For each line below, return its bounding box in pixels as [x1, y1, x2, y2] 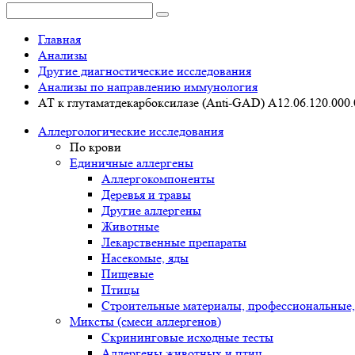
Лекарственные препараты [101, 235, 246, 250]
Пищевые [101, 266, 154, 281]
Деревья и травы [101, 187, 191, 202]
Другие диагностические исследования [38, 63, 251, 78]
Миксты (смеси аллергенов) [70, 314, 221, 329]
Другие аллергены [101, 203, 201, 218]
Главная [38, 32, 81, 47]
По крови [70, 139, 121, 155]
